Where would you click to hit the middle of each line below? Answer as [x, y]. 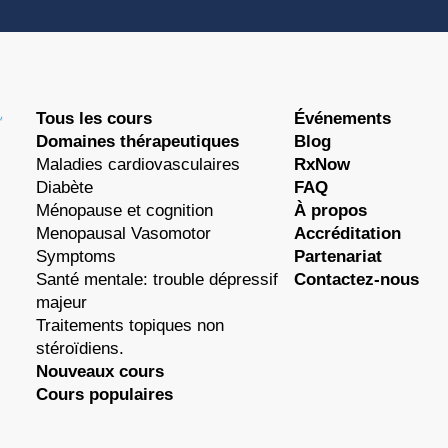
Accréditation [348, 234]
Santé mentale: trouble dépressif [157, 280]
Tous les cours [94, 119]
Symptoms [76, 257]
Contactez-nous [357, 280]
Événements [343, 119]
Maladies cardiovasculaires [138, 165]
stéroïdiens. [80, 349]
